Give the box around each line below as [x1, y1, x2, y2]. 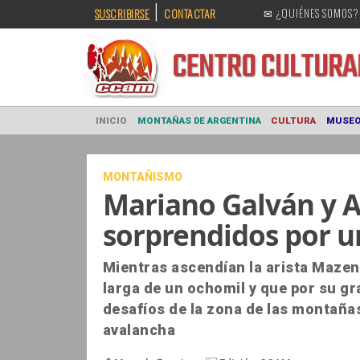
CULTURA [301, 127, 351, 141]
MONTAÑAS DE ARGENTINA [152, 127, 290, 141]
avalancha [102, 321, 176, 339]
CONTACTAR [164, 5, 216, 22]
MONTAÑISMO [102, 170, 182, 184]
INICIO [106, 127, 141, 141]
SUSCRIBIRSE [94, 5, 150, 22]
